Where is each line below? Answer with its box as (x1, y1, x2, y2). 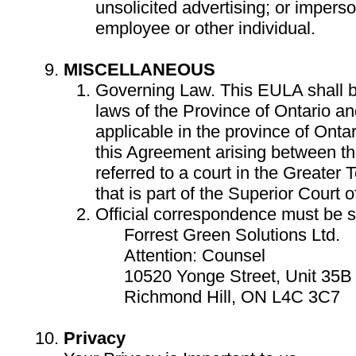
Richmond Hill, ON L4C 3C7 (95, 287, 340, 307)
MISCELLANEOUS (64, 60, 215, 79)
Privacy (64, 328, 126, 348)
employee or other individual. (95, 18, 315, 38)
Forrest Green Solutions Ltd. (95, 225, 340, 245)
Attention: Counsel (95, 246, 265, 265)
